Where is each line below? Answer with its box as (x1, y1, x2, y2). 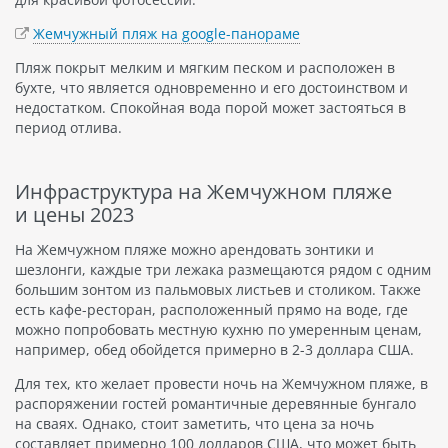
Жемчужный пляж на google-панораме (32, 23, 300, 43)
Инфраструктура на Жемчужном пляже (15, 177, 392, 205)
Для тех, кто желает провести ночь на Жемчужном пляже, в (15, 373, 428, 393)
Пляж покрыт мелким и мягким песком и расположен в (15, 57, 395, 77)
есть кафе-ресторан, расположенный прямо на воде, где (15, 299, 408, 319)
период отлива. (15, 117, 122, 137)
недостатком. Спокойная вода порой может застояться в (15, 97, 406, 117)
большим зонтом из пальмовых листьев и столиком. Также (15, 279, 421, 299)
